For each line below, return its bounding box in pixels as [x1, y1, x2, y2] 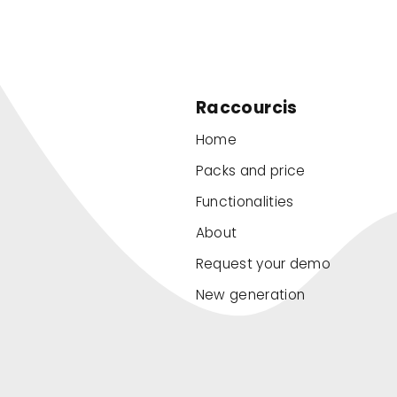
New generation [195, 284, 306, 304]
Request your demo [195, 253, 331, 273]
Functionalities [195, 191, 294, 211]
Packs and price [195, 160, 306, 180]
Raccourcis [195, 96, 298, 120]
